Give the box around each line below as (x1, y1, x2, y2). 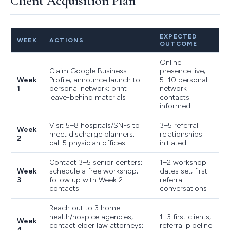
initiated (160, 138, 186, 147)
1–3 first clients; (160, 212, 211, 221)
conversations (160, 184, 207, 193)
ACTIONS (49, 36, 84, 44)
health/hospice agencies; (49, 212, 133, 221)
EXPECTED (160, 32, 198, 40)
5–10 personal (160, 75, 207, 84)
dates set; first (160, 166, 207, 176)
